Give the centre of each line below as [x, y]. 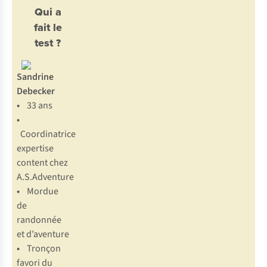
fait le [48, 28]
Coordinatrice [48, 134]
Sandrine [35, 77]
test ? [48, 43]
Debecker [36, 91]
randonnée [39, 220]
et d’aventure [43, 235]
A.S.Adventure [45, 177]
